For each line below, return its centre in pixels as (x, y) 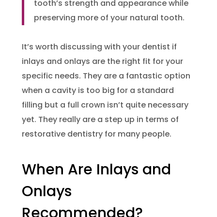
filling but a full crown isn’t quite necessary (105, 105)
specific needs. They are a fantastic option (106, 76)
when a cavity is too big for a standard (98, 91)
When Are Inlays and (96, 170)
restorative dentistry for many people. (96, 134)
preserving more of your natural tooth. (109, 18)
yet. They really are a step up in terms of (100, 120)
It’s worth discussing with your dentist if (99, 47)
